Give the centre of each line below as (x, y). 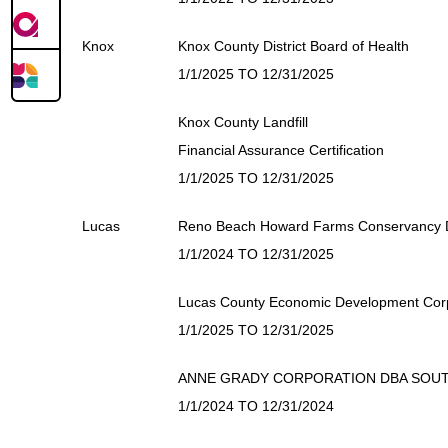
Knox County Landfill (243, 122)
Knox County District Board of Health (293, 46)
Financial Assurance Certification (281, 150)
